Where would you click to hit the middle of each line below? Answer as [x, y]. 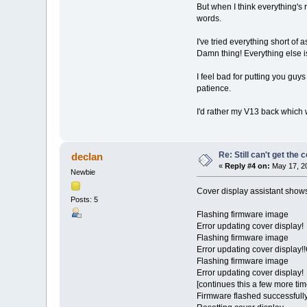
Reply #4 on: [248, 165]
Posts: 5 [85, 200]
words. [209, 18]
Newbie [83, 172]
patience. [213, 88]
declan [87, 156]
